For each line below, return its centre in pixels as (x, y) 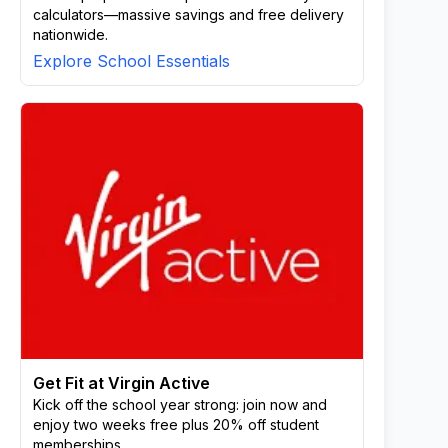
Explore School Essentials (131, 61)
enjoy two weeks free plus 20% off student (176, 424)
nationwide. (70, 34)
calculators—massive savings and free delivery (188, 14)
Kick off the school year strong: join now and (180, 404)
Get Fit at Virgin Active (121, 383)
